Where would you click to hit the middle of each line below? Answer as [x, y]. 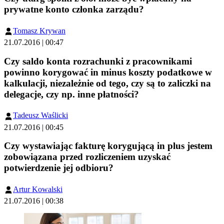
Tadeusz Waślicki [40, 115]
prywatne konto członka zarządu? [74, 9]
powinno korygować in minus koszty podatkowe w [108, 72]
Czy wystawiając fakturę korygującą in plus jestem [108, 146]
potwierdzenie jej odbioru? [59, 168]
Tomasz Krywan [39, 30]
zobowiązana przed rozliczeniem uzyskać [87, 157]
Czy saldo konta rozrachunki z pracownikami [98, 61]
